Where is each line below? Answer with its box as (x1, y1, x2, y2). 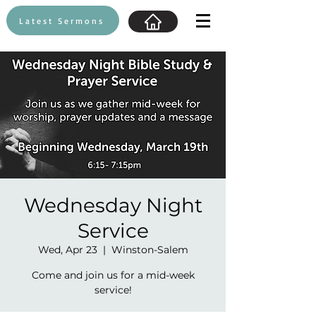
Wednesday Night (23, 193, 202, 217)
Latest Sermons (18, 15, 104, 26)
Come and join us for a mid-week (31, 269, 195, 281)
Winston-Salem (111, 243, 188, 256)
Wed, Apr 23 (37, 243, 97, 256)
